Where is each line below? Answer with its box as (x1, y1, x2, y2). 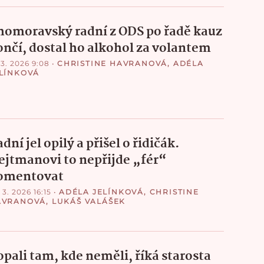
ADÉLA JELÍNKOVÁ (58, 187, 144, 196)
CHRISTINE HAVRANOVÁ (57, 58, 168, 68)
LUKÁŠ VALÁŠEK (51, 196, 126, 206)
